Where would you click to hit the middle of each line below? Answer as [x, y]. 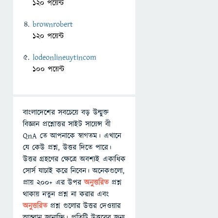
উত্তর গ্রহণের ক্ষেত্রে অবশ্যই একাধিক [74, 159]
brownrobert [53, 24]
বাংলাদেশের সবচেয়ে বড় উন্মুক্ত [66, 112]
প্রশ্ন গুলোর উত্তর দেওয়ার [85, 206]
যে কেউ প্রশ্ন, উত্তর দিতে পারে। [67, 147]
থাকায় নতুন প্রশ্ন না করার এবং [66, 194]
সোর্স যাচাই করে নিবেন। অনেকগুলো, [74, 171]
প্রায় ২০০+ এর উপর [54, 182]
